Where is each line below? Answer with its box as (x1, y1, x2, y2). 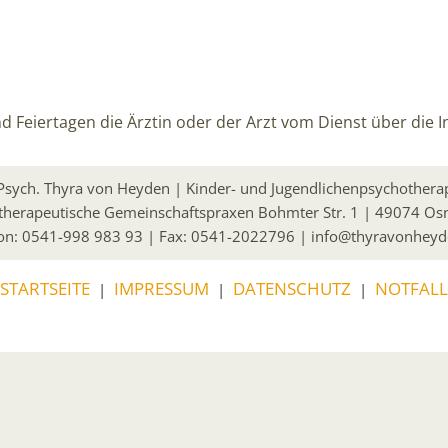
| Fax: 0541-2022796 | (143, 226, 311, 246)
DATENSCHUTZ (233, 277, 351, 300)
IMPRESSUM (114, 277, 209, 300)
